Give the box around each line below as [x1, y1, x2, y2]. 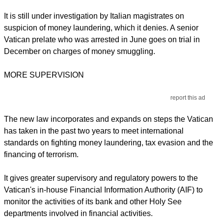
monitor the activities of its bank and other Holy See [4, 197, 182, 206]
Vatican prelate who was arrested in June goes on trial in [4, 35, 200, 44]
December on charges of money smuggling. [4, 47, 155, 55]
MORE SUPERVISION [4, 70, 84, 79]
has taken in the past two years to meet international [4, 126, 184, 135]
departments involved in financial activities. [4, 209, 153, 218]
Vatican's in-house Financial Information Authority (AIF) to [4, 185, 203, 194]
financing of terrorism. [4, 150, 79, 159]
